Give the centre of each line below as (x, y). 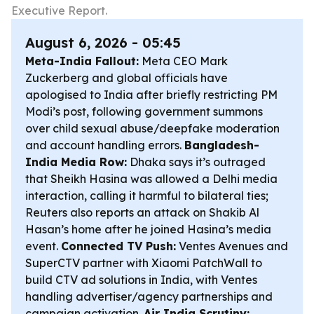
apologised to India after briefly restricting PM (151, 95)
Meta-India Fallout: (82, 61)
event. (43, 246)
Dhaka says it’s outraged (196, 162)
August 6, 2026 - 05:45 (103, 42)
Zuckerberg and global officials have (127, 78)
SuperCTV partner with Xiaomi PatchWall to (144, 263)
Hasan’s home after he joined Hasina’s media (148, 229)
